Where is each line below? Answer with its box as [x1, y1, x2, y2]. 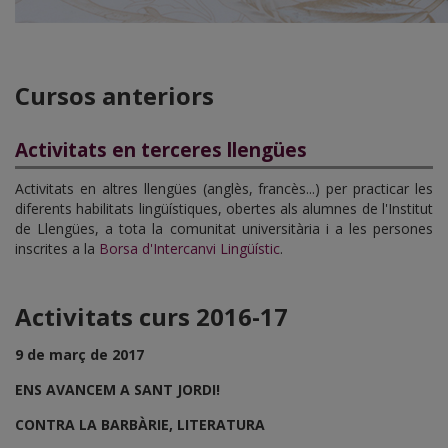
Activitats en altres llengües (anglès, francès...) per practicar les [15, 178, 433, 198]
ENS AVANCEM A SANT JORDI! [15, 379, 220, 399]
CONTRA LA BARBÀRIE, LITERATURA [15, 414, 265, 434]
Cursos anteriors [15, 78, 214, 112]
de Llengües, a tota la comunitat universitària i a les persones [15, 218, 433, 238]
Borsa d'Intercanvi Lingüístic [99, 238, 280, 258]
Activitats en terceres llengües [15, 136, 307, 163]
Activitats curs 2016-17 [15, 299, 288, 333]
